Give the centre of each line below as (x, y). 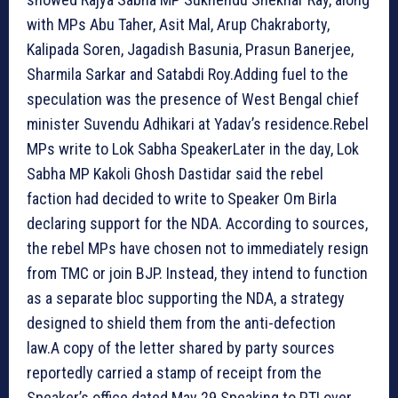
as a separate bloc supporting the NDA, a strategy (186, 298)
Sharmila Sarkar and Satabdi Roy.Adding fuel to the (187, 74)
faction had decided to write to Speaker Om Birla (182, 198)
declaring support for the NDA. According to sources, (197, 223)
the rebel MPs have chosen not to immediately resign (198, 248)
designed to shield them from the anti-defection (181, 322)
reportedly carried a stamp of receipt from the (174, 372)
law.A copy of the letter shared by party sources (181, 347)
